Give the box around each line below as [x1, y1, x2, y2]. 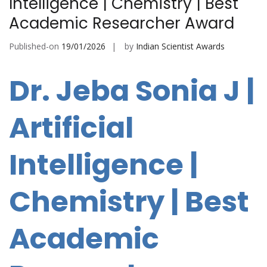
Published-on [9, 41, 61, 52]
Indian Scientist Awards [136, 41, 225, 52]
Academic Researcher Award [9, 13, 234, 35]
